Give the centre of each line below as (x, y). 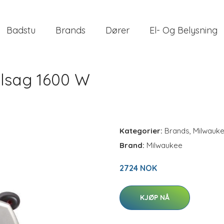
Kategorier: (141, 131)
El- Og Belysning (183, 30)
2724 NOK (138, 168)
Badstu (21, 30)
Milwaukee (164, 145)
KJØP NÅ (155, 197)
